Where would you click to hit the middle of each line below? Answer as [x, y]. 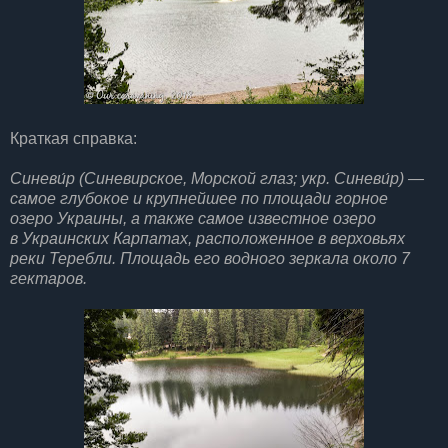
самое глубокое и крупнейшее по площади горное [199, 198]
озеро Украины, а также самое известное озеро [193, 218]
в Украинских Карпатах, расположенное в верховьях [207, 238]
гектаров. [48, 278]
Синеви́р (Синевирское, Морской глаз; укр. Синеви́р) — [217, 178]
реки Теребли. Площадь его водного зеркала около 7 [210, 258]
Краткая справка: [73, 138]
